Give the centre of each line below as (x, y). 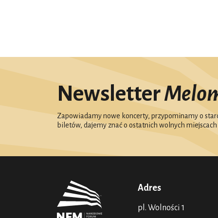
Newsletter (110, 94)
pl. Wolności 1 (161, 208)
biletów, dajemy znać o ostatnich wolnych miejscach (137, 125)
